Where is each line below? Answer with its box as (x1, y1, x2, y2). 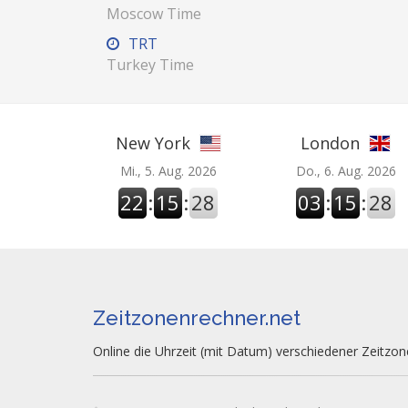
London (301, 132, 360, 154)
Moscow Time (107, 4, 201, 24)
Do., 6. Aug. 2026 (295, 162, 396, 179)
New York (115, 132, 190, 154)
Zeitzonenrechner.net (93, 306, 301, 330)
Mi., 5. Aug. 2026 (119, 162, 217, 179)
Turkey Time (107, 55, 194, 75)
